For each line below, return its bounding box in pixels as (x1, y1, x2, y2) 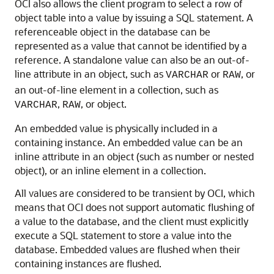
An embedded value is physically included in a (15, 122, 218, 135)
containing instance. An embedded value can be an (15, 136, 243, 149)
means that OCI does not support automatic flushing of (15, 201, 255, 213)
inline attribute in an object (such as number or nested (15, 150, 254, 163)
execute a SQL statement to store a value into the (15, 229, 232, 242)
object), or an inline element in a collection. (15, 164, 206, 177)
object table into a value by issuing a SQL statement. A (15, 11, 253, 24)
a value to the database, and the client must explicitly (15, 215, 248, 228)
